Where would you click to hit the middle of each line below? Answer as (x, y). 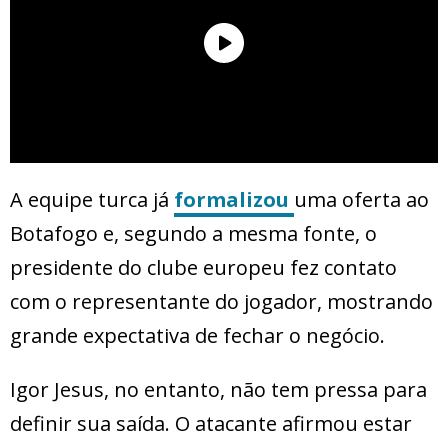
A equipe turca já (92, 200)
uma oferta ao (361, 200)
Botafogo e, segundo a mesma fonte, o (193, 234)
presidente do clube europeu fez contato (203, 268)
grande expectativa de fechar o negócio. (197, 336)
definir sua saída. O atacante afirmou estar (211, 424)
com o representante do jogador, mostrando (221, 302)
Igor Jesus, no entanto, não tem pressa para (218, 390)
